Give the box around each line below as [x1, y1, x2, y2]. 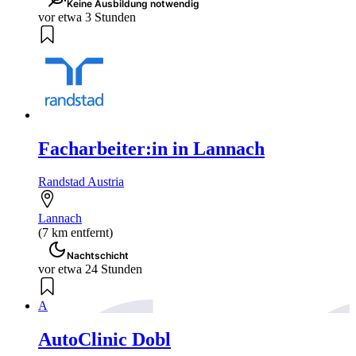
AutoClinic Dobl [38, 329, 171, 350]
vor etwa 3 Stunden [38, 10, 136, 24]
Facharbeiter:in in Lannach [38, 137, 265, 159]
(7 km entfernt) [38, 226, 113, 240]
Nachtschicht [67, 250, 129, 262]
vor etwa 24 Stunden [38, 262, 142, 277]
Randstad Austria [38, 175, 124, 189]
